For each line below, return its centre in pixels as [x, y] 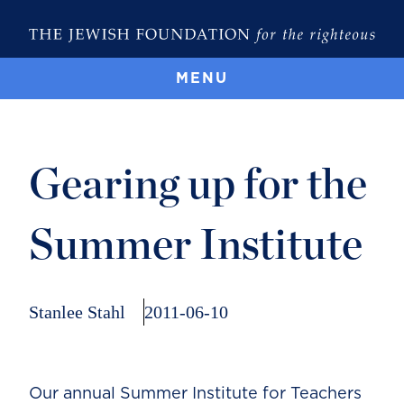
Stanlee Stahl [77, 312]
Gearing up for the [198, 185]
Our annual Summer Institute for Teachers [195, 394]
